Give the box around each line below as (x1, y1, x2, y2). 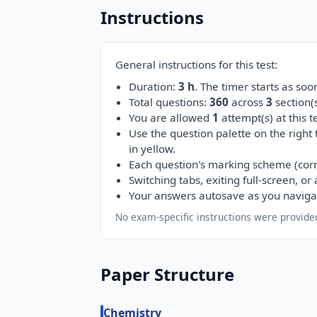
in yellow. (129, 142, 176, 156)
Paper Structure (100, 262, 234, 286)
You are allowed (129, 110, 213, 125)
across (229, 95, 267, 110)
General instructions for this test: (115, 57, 277, 71)
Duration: (129, 79, 179, 94)
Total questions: (129, 95, 210, 110)
